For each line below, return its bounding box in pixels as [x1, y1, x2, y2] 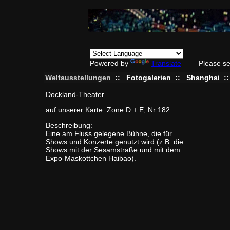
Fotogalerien [126, 73, 171, 82]
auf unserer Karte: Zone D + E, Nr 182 [45, 106, 170, 114]
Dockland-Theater [45, 90, 104, 99]
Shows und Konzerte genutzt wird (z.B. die [45, 138, 183, 146]
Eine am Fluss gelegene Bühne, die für [45, 129, 172, 138]
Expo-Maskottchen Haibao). [45, 154, 136, 162]
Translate [151, 59, 181, 67]
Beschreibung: [45, 121, 92, 129]
